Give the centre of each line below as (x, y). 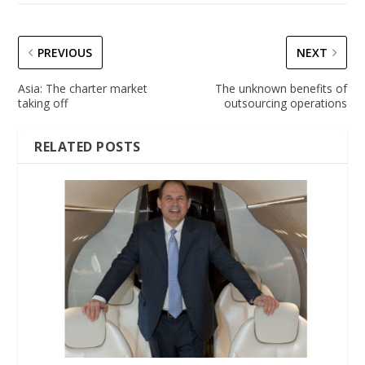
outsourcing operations (285, 103)
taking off (43, 103)
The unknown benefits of (281, 88)
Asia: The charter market (83, 88)
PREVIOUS (65, 52)
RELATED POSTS (88, 146)
